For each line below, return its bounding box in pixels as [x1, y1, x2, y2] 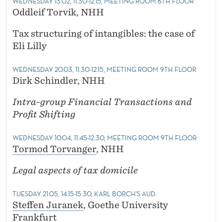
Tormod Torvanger [12, 144, 96, 155]
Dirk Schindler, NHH [12, 75, 105, 86]
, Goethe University [83, 200, 168, 211]
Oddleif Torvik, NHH [12, 7, 104, 18]
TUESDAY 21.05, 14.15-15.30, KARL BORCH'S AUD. [12, 189, 157, 199]
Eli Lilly [12, 41, 47, 52]
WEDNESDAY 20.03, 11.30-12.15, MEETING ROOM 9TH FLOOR [12, 65, 196, 74]
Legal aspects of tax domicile [12, 165, 138, 176]
